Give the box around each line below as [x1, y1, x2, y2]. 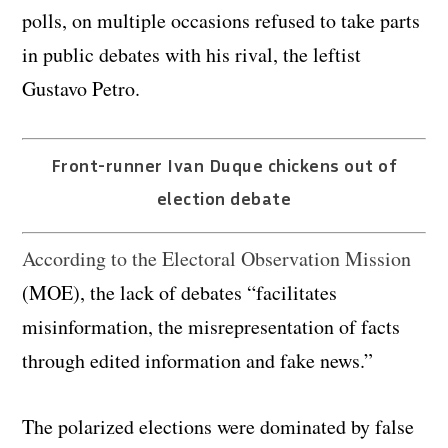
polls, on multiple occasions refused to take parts [22, 7, 421, 35]
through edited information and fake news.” [22, 347, 374, 375]
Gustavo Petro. [22, 75, 141, 103]
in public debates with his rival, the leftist [22, 41, 362, 69]
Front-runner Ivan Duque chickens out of [50, 154, 398, 177]
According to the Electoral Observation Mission [22, 245, 412, 273]
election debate [156, 187, 292, 210]
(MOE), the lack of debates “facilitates [22, 279, 338, 307]
